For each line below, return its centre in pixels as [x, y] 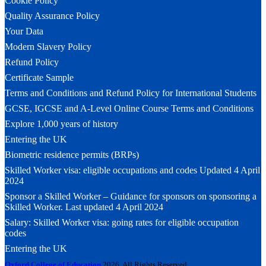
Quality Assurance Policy [52, 15]
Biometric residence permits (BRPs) [72, 154]
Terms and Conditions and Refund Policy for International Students [131, 93]
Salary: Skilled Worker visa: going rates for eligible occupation [122, 222]
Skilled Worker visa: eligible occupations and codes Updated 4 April [132, 170]
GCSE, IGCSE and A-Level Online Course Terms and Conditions [129, 108]
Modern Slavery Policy [48, 46]
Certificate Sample [39, 77]
